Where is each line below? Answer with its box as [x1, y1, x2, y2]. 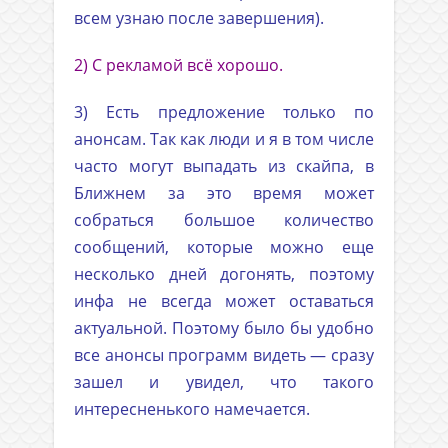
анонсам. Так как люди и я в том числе [74, 128, 374, 151]
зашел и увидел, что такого [74, 371, 374, 394]
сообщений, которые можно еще [74, 236, 374, 259]
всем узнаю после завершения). [74, 7, 324, 30]
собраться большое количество [74, 209, 374, 232]
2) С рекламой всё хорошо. [74, 54, 283, 77]
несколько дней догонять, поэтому [74, 263, 374, 286]
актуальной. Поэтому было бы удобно [74, 317, 374, 340]
